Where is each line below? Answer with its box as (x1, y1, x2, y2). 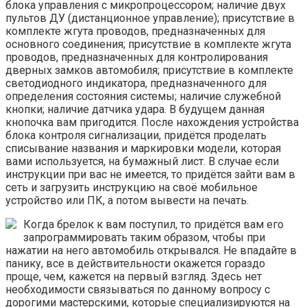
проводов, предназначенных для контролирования (5, 51, 268, 64)
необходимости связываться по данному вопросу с (5, 283, 270, 297)
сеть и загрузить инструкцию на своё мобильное (5, 181, 258, 195)
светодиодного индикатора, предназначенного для (5, 77, 267, 90)
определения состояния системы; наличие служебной (5, 90, 281, 103)
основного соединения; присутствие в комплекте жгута (5, 38, 291, 51)
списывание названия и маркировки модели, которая (5, 142, 281, 156)
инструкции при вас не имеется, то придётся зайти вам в (5, 168, 295, 182)
